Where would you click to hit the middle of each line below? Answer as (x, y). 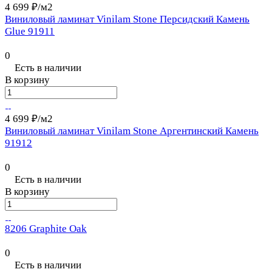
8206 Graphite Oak (46, 229)
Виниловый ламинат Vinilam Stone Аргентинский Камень (132, 131)
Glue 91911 (30, 32)
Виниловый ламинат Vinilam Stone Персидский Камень (127, 19)
